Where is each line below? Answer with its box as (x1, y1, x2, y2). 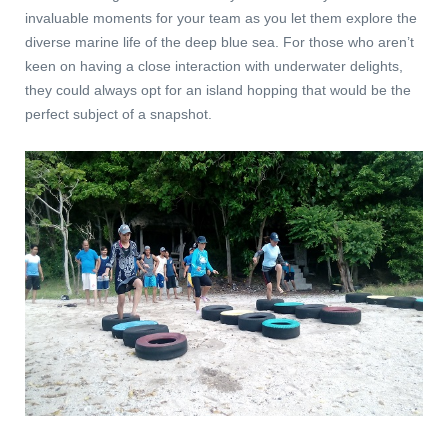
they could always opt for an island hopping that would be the (25, 81, 411, 98)
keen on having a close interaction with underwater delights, (25, 57, 403, 74)
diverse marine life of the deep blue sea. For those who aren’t (25, 33, 414, 50)
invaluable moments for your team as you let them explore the (25, 9, 417, 26)
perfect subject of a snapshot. (25, 105, 212, 122)
